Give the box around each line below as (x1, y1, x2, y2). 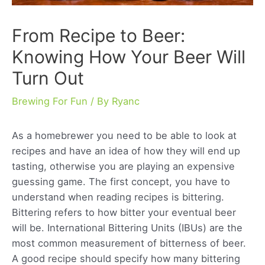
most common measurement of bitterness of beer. (12, 237, 246, 249)
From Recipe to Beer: (12, 24, 185, 46)
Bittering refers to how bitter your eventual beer (12, 206, 236, 218)
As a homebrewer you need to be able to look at (12, 129, 237, 141)
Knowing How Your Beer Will (12, 46, 245, 67)
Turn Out (12, 67, 84, 89)
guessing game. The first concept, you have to (12, 175, 230, 188)
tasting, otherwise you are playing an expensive (12, 160, 235, 172)
